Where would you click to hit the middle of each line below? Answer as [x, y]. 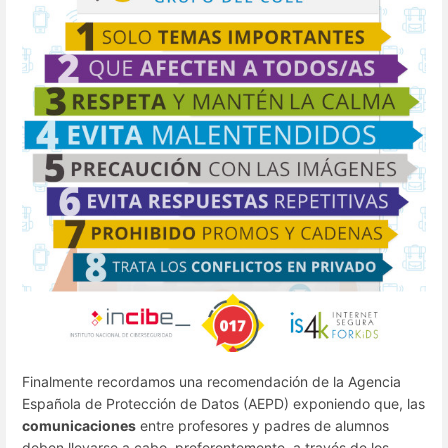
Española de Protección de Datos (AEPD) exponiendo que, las [223, 403]
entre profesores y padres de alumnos [262, 425]
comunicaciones [79, 425]
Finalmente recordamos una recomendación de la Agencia [211, 381]
